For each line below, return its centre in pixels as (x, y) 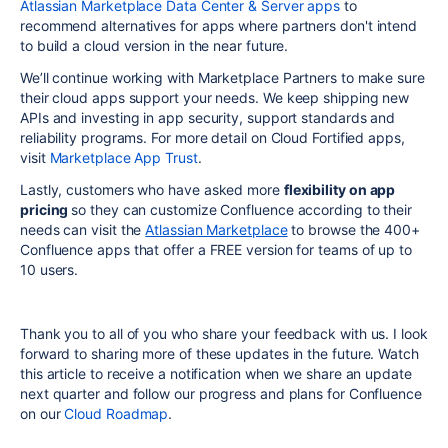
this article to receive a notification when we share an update (216, 373)
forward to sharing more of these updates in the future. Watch (219, 353)
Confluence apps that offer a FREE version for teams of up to (216, 249)
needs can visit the (83, 229)
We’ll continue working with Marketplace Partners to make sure (222, 77)
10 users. (49, 269)
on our (42, 413)
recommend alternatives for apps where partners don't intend (219, 25)
